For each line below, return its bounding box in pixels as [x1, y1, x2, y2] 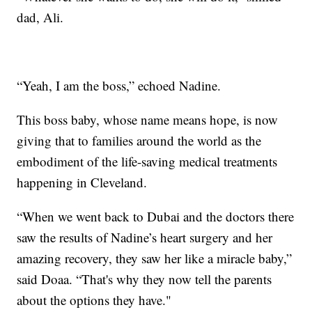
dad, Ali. [17, 8, 64, 26]
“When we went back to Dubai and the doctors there [17, 208, 295, 226]
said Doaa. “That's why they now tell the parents [17, 270, 272, 288]
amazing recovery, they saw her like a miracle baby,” [17, 249, 292, 267]
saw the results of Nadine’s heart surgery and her [17, 228, 273, 247]
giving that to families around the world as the [17, 132, 262, 150]
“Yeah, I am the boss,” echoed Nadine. [17, 77, 221, 95]
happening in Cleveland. [17, 173, 148, 192]
